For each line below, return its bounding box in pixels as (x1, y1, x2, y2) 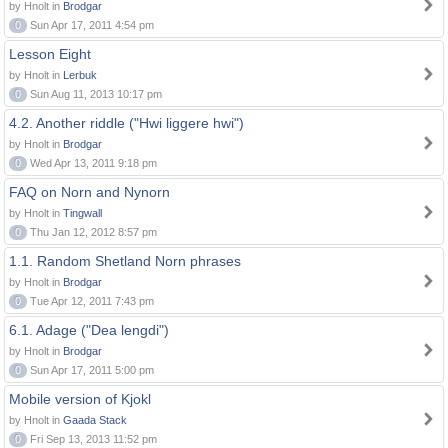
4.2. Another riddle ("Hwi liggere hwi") (9, 115, 244, 131)
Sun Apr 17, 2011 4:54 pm (27, 19, 154, 31)
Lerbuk (63, 69, 97, 81)
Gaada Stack (63, 414, 127, 426)
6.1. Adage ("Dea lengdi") (9, 322, 169, 338)
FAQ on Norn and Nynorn (9, 184, 170, 200)
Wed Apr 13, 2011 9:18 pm (27, 157, 157, 169)
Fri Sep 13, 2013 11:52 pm (27, 433, 157, 445)
